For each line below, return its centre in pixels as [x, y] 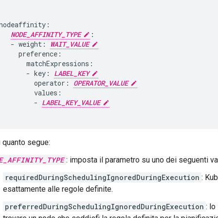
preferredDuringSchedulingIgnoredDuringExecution [104, 207]
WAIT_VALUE [70, 44]
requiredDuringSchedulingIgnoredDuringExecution [102, 177]
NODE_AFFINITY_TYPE [46, 34]
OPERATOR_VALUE [101, 83]
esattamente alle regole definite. [58, 189]
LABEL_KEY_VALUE [71, 102]
